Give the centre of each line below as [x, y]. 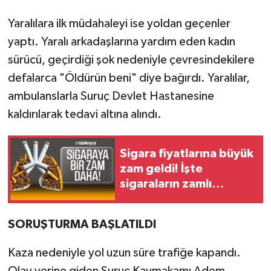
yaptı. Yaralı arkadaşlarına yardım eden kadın [121, 41]
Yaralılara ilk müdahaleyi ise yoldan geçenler [119, 23]
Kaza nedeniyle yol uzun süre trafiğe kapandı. [124, 253]
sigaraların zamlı [166, 184]
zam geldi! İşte [161, 169]
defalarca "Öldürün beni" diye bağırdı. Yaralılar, [129, 78]
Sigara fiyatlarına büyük [187, 154]
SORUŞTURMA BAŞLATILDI [82, 224]
